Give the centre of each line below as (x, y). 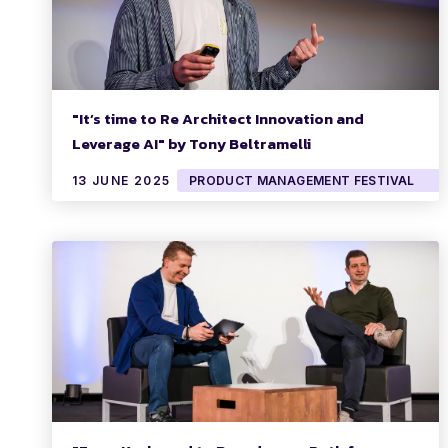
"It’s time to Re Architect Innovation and (218, 119)
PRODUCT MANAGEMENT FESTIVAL (301, 181)
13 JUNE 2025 (121, 181)
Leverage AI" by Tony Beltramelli (191, 144)
